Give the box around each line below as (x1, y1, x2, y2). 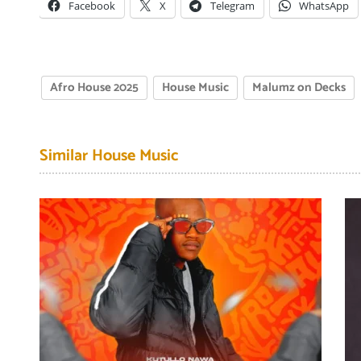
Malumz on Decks (252, 77, 346, 98)
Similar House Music (39, 143, 179, 169)
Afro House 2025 (50, 77, 139, 98)
